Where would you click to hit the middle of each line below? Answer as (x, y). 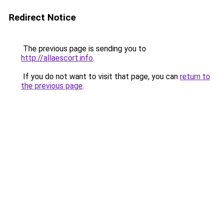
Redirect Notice (42, 17)
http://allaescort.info (57, 58)
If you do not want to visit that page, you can (100, 77)
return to (195, 77)
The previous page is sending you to (84, 49)
